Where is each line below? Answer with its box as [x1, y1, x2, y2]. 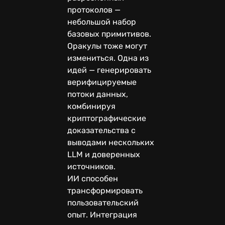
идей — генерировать [67, 65, 151, 75]
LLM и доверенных [67, 149, 140, 159]
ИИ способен [67, 173, 118, 183]
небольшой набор [67, 17, 136, 27]
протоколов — [67, 5, 121, 15]
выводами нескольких [67, 137, 154, 147]
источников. [67, 161, 116, 171]
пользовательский [67, 197, 139, 207]
